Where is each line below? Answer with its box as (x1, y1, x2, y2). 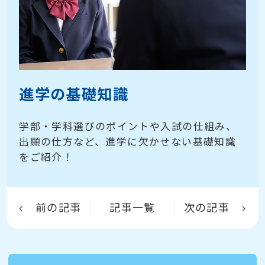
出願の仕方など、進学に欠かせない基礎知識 (19, 135, 237, 148)
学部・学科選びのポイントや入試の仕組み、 (19, 120, 237, 132)
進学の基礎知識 (19, 85, 128, 104)
